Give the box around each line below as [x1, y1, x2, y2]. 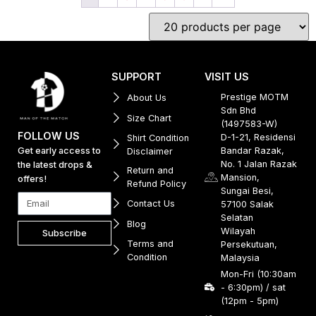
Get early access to [18, 145, 101, 156]
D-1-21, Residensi [220, 131, 296, 142]
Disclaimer [127, 145, 174, 157]
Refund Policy [127, 178, 187, 189]
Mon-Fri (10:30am [220, 268, 296, 279]
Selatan [220, 212, 253, 223]
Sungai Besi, [220, 185, 274, 196]
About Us [127, 92, 167, 103]
